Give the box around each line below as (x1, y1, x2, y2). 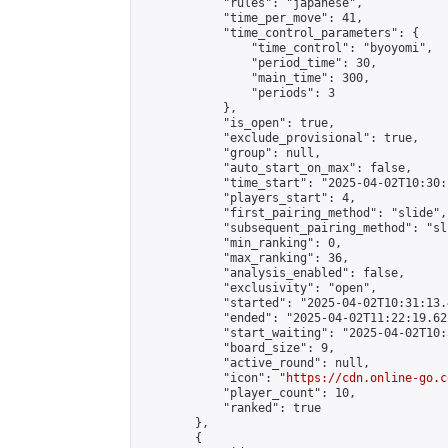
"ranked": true (139, 401, 321, 415)
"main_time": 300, (139, 71, 370, 85)
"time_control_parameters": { (139, 26, 419, 40)
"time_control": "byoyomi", (139, 41, 433, 55)
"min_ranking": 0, (139, 236, 342, 250)
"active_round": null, (139, 356, 370, 370)
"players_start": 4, (139, 191, 356, 205)
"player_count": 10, (139, 386, 356, 400)
